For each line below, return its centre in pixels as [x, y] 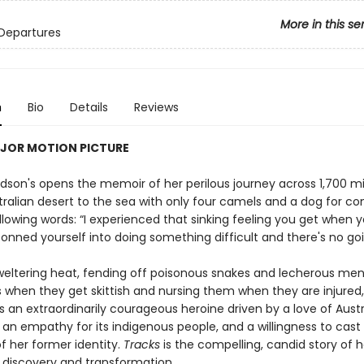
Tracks [141, 344]
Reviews [156, 107]
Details [89, 107]
